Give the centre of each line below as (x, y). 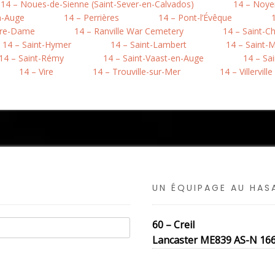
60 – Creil (173, 225)
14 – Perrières (91, 17)
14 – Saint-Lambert (149, 45)
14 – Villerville (246, 72)
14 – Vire (36, 72)
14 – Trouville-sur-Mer (137, 72)
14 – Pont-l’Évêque (195, 17)
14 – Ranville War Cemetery (129, 31)
